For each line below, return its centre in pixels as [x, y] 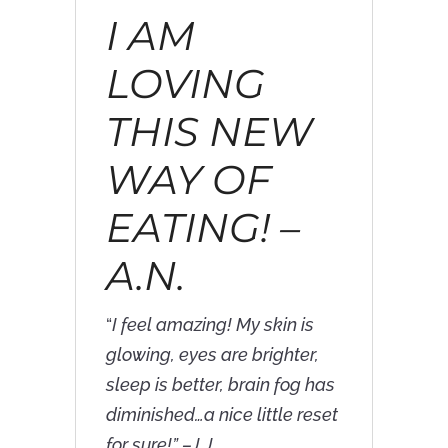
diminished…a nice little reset [221, 415]
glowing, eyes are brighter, [212, 355]
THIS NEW [209, 132]
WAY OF [188, 180]
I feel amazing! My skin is [212, 325]
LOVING [185, 84]
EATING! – [202, 228]
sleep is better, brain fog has [220, 385]
